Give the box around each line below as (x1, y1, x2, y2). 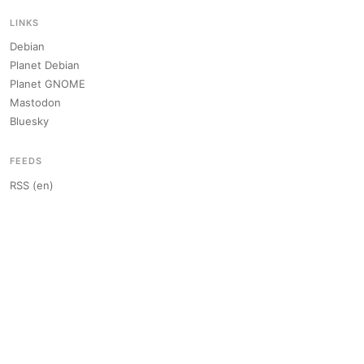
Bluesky (10, 115, 49, 128)
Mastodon (10, 96, 61, 110)
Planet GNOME (10, 77, 85, 91)
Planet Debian (10, 58, 80, 72)
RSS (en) (10, 178, 54, 192)
